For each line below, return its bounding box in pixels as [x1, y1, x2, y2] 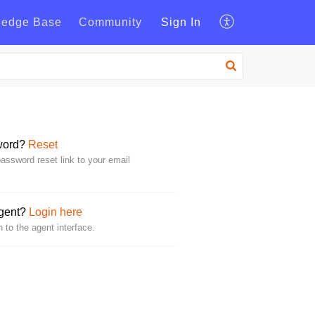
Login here [29, 206, 82, 218]
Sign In [161, 16, 201, 29]
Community [79, 16, 142, 29]
